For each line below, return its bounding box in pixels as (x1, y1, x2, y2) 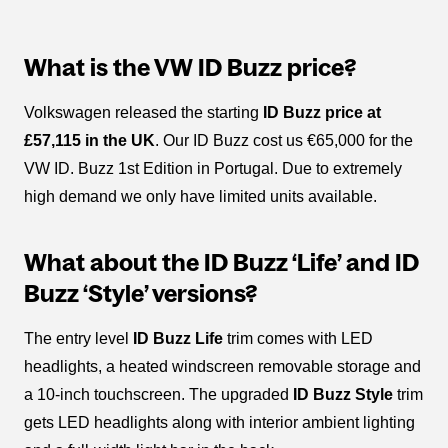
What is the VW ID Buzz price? (24, 53, 356, 81)
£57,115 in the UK (24, 131, 155, 149)
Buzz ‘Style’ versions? (24, 279, 257, 307)
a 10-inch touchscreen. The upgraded (24, 385, 293, 403)
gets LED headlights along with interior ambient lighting (24, 413, 415, 431)
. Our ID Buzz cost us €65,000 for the (155, 131, 413, 149)
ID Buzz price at (263, 103, 381, 121)
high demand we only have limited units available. (24, 187, 377, 205)
